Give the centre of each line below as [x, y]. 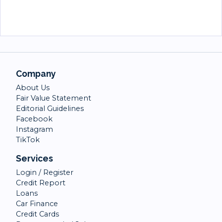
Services [34, 158]
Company [36, 74]
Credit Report [41, 183]
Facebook [34, 119]
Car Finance [37, 204]
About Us [33, 88]
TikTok [28, 140]
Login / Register [45, 172]
